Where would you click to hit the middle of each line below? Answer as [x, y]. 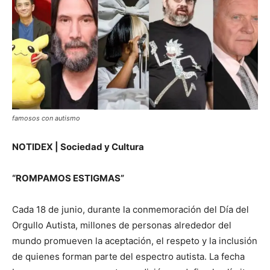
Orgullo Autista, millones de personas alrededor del [122, 225]
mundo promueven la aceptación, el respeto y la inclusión [135, 240]
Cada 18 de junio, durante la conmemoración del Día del [130, 209]
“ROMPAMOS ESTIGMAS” [68, 178]
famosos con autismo [46, 118]
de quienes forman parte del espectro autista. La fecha [128, 256]
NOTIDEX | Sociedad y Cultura [79, 146]
